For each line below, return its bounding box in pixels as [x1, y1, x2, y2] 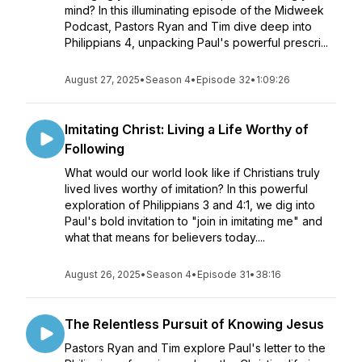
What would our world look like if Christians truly [65, 166, 320, 179]
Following [65, 141, 124, 157]
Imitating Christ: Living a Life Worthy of [65, 121, 309, 137]
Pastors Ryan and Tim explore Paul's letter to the [65, 341, 326, 355]
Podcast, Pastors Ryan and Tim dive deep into [65, 19, 312, 33]
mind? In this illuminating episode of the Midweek [65, 3, 324, 17]
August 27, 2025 [65, 74, 140, 86]
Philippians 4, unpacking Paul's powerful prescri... [65, 36, 328, 49]
